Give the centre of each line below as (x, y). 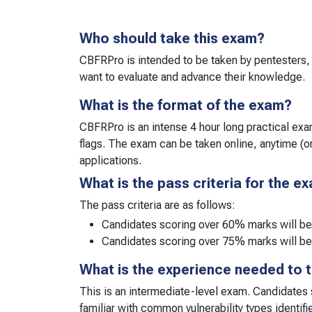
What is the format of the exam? (186, 105)
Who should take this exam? (172, 38)
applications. (110, 160)
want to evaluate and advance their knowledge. (192, 77)
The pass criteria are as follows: (157, 205)
